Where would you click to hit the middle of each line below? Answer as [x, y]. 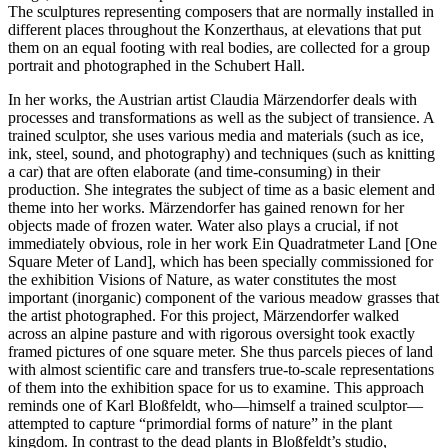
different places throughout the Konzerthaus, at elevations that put [214, 29]
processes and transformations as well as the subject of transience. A [221, 117]
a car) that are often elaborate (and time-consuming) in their [194, 171]
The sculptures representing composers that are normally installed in [221, 11]
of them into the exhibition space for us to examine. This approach [216, 387]
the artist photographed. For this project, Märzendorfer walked [203, 315]
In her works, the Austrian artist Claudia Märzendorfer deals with [212, 99]
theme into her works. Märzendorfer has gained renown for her [206, 207]
